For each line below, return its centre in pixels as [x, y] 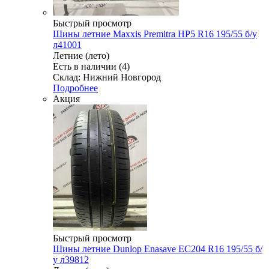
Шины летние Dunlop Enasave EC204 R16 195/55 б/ [158, 249]
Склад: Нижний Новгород [107, 77]
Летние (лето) [81, 55]
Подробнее [75, 88]
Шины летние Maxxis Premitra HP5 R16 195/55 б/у [155, 34]
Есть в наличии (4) [91, 66]
